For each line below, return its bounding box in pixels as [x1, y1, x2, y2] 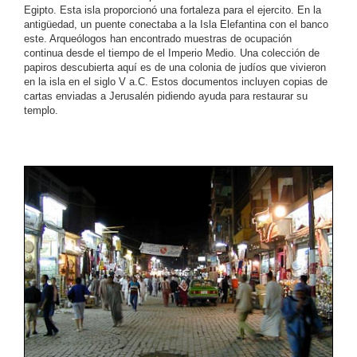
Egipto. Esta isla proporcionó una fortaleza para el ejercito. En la [24, 3, 321, 16]
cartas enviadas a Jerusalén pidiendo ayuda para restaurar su [24, 89, 308, 102]
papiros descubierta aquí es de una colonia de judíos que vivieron [24, 61, 326, 73]
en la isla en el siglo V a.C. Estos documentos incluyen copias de [24, 75, 328, 88]
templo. [24, 104, 58, 116]
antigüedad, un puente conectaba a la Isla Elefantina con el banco [24, 18, 328, 30]
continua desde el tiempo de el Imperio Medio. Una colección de [24, 46, 320, 59]
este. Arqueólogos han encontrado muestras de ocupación [24, 32, 292, 45]
